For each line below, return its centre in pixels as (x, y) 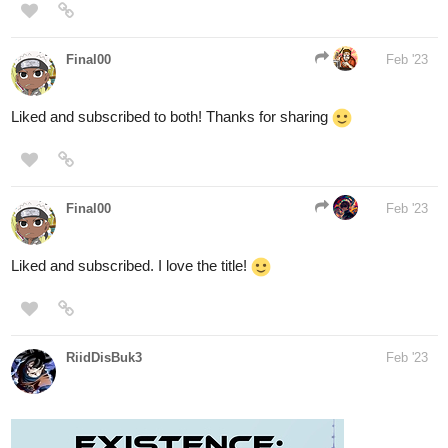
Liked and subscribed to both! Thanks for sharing (171, 39)
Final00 (88, 131)
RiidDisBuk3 (104, 280)
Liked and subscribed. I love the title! (131, 188)
